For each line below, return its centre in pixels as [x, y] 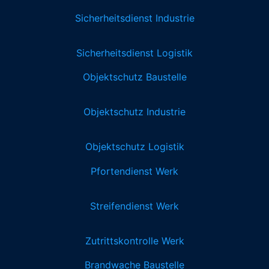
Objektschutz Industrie [134, 112]
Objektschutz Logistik [134, 147]
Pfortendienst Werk [134, 171]
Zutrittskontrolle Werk [134, 240]
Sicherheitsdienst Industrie [134, 18]
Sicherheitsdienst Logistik [134, 53]
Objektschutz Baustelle [134, 77]
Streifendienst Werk [134, 206]
